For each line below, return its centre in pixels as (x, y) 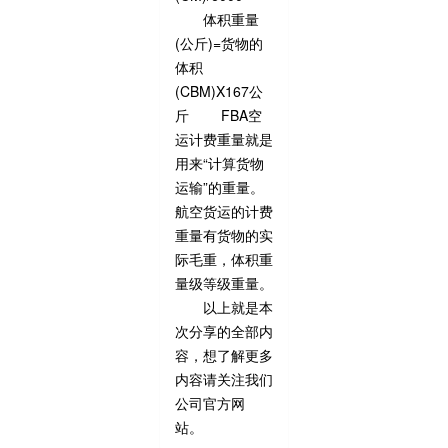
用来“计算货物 (219, 163)
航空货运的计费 (224, 211)
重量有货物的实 (224, 235)
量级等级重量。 (224, 283)
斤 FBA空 (218, 115)
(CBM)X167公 (219, 91)
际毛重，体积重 (224, 259)
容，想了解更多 (224, 355)
